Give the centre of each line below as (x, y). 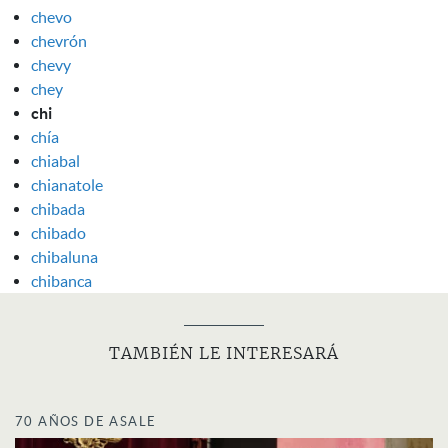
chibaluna (64, 256)
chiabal (55, 160)
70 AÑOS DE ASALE (86, 421)
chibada (58, 208)
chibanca (61, 280)
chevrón (59, 40)
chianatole (67, 184)
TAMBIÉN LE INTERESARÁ (224, 353)
